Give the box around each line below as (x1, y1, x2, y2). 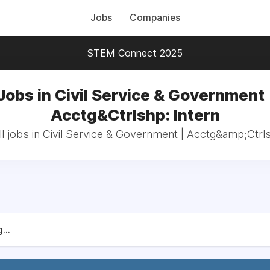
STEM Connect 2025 (87, 47, 183, 59)
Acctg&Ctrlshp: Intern (50, 105, 220, 124)
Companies (129, 12, 180, 24)
